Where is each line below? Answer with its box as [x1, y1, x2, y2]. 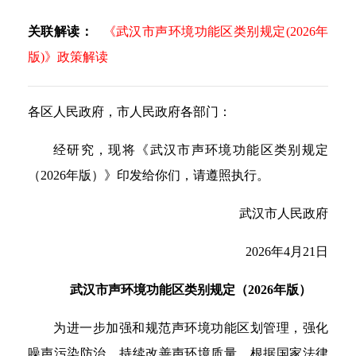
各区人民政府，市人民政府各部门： [28, 105, 231, 118]
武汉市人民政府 [239, 207, 328, 220]
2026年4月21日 [246, 245, 328, 258]
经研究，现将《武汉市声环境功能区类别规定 [53, 143, 328, 157]
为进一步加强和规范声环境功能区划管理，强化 [53, 321, 328, 335]
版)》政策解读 [28, 50, 108, 64]
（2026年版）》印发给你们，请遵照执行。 [28, 168, 269, 182]
